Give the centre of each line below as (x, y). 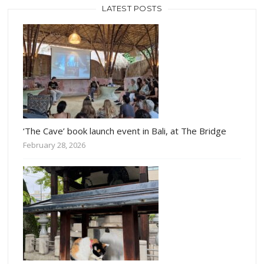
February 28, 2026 (55, 145)
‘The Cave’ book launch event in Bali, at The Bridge (125, 131)
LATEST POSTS (132, 8)
